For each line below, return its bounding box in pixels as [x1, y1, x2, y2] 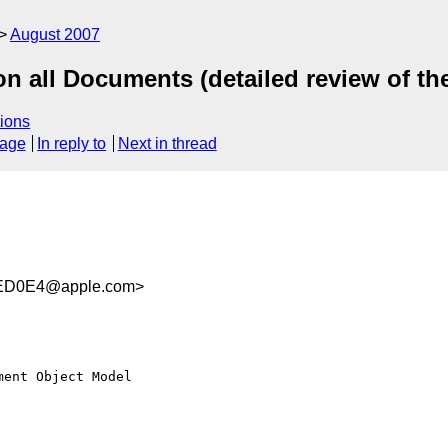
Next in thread [117, 135, 217, 153]
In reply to [37, 135, 107, 153]
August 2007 [10, 26, 100, 43]
